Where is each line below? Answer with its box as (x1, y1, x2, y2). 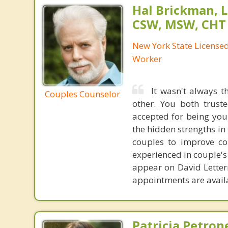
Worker (132, 53, 162, 65)
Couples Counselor (44, 88, 120, 100)
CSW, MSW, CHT (132, 16, 226, 33)
